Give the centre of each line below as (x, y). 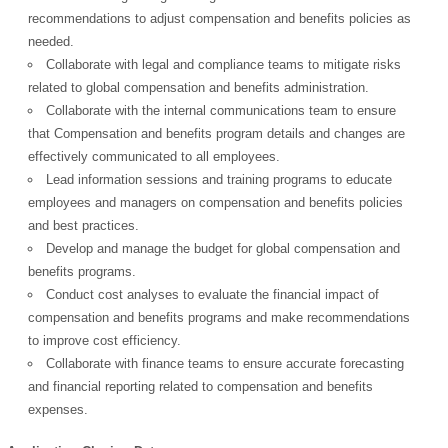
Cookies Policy (222, 53)
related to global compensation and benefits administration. (199, 87)
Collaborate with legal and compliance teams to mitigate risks (224, 64)
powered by (292, 235)
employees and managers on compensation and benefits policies (216, 202)
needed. (51, 41)
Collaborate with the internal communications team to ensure (221, 110)
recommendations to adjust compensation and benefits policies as (220, 18)
